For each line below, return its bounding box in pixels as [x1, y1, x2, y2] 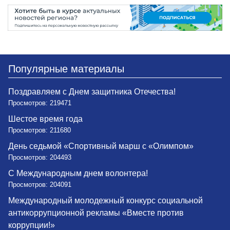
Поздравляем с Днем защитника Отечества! [8, 87, 176, 97]
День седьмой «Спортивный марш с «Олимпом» [8, 142, 194, 151]
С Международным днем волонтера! [8, 169, 148, 178]
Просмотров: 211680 [8, 126, 71, 135]
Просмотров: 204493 [8, 154, 71, 162]
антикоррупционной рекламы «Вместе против [8, 208, 184, 218]
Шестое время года [8, 114, 83, 124]
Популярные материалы [8, 63, 124, 75]
